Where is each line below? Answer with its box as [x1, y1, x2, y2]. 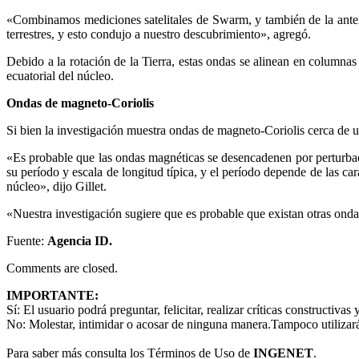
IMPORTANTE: [6, 288, 99, 303]
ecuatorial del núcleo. [6, 69, 114, 83]
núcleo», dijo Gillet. [6, 179, 107, 194]
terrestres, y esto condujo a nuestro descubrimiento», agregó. [6, 27, 311, 42]
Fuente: [6, 234, 47, 248]
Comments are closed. [6, 261, 118, 276]
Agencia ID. [47, 234, 112, 248]
